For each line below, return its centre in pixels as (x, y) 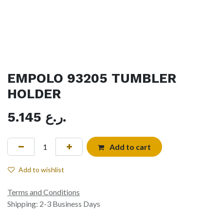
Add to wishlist (41, 169)
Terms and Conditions (44, 192)
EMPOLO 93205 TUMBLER (92, 79)
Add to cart (129, 146)
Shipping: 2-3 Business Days (54, 204)
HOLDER (34, 94)
